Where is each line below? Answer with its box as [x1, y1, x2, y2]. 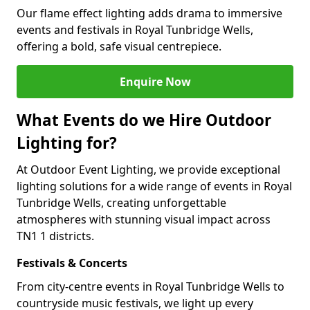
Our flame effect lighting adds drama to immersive [17, 6, 282, 21]
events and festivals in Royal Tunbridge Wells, [17, 22, 253, 37]
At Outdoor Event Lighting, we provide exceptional [17, 162, 280, 177]
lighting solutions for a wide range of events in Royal [17, 179, 292, 194]
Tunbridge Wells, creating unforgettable [17, 195, 226, 210]
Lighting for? [17, 132, 117, 154]
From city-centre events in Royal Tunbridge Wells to [17, 279, 284, 294]
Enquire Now [119, 74, 191, 89]
